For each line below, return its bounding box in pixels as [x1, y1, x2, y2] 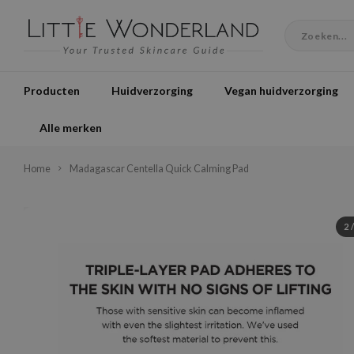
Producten [24, 83, 80, 97]
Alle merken [40, 120, 102, 134]
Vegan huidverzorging [224, 83, 338, 97]
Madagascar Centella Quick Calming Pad [70, 163, 249, 175]
